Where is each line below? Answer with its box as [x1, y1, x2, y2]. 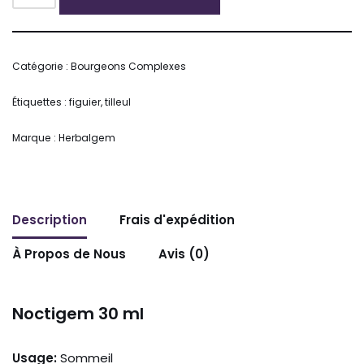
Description [12, 211, 87, 229]
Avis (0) [158, 245, 210, 263]
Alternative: [12, 15, 81, 32]
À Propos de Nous [12, 245, 126, 263]
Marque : [12, 130, 58, 145]
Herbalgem [58, 130, 115, 145]
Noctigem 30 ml [12, 301, 144, 325]
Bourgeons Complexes [71, 58, 186, 73]
